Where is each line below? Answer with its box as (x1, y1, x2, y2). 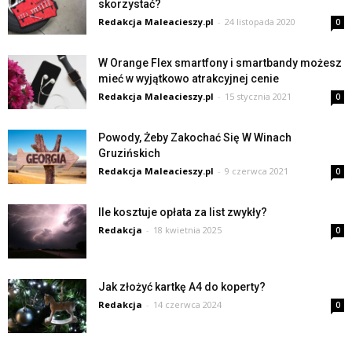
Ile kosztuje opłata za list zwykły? (98, 206, 267, 218)
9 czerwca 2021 (225, 165, 288, 177)
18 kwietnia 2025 (153, 224, 222, 236)
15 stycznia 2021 (225, 90, 291, 102)
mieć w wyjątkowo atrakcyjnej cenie (98, 72, 279, 85)
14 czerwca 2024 (153, 299, 222, 310)
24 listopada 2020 (225, 16, 295, 27)
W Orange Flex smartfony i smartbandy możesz (98, 57, 342, 69)
